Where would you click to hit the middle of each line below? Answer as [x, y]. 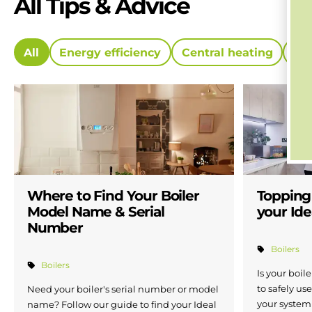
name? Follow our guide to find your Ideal [122, 305]
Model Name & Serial [96, 212]
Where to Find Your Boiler [113, 196]
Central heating [227, 52]
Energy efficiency [110, 52]
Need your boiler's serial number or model [123, 289]
